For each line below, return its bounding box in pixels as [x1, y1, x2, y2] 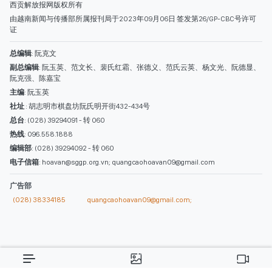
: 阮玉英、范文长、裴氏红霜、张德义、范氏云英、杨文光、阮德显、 [39, 191, 260, 200]
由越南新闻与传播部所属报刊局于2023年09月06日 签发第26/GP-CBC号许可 [10, 143, 256, 152]
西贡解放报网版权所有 [10, 129, 83, 138]
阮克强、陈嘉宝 [10, 202, 61, 211]
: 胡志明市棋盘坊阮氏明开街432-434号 [25, 230, 150, 239]
